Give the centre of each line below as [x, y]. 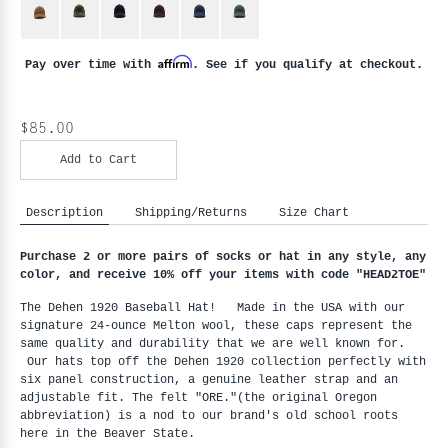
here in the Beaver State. [114, 433]
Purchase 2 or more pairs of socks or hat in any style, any [223, 256]
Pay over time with [91, 65]
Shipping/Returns [191, 213]
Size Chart [314, 213]
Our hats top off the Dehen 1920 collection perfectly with [223, 361]
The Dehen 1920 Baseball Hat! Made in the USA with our [212, 307]
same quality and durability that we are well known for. [212, 343]
